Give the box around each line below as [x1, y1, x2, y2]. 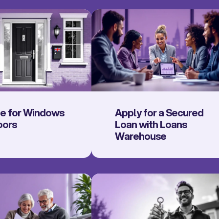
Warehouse [114, 129, 166, 143]
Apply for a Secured [114, 105, 203, 120]
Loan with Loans [114, 117, 187, 131]
